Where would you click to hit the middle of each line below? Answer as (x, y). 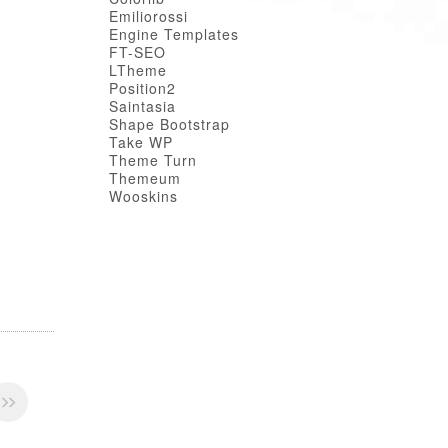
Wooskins (143, 196)
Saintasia (142, 106)
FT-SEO (137, 52)
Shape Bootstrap (169, 124)
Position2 (142, 88)
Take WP (140, 142)
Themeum (144, 178)
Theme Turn (152, 160)
